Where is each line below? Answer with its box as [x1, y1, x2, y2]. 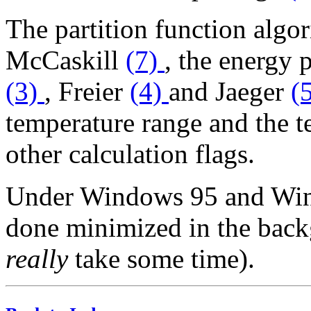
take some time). [68, 243, 255, 274]
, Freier [44, 76, 130, 106]
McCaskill [6, 44, 126, 75]
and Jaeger [169, 76, 291, 106]
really [6, 243, 68, 274]
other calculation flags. [6, 138, 255, 169]
